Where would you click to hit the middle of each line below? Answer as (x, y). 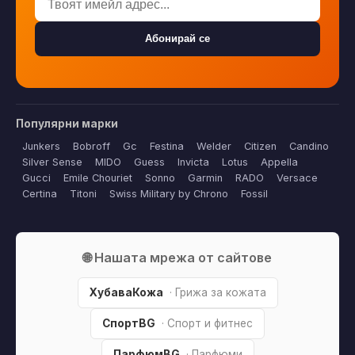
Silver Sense (52, 162)
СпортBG (129, 323)
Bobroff (92, 146)
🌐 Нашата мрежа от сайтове (177, 257)
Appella (279, 162)
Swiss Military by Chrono (169, 193)
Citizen (260, 146)
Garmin (205, 177)
